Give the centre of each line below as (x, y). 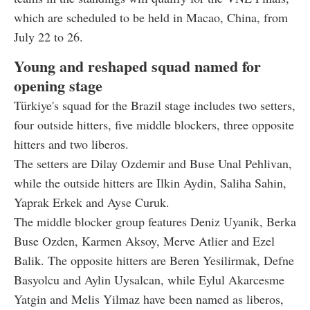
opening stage (58, 85)
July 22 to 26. (48, 36)
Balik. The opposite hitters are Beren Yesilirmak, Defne (154, 260)
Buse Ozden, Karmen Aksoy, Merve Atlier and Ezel (144, 240)
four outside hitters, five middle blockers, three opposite (154, 124)
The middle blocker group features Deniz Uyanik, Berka (155, 221)
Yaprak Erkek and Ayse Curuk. (92, 202)
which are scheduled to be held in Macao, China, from (151, 17)
